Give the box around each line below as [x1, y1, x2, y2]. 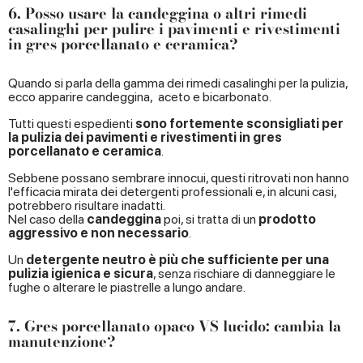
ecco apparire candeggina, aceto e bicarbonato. [8, 89, 271, 105]
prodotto [258, 211, 316, 228]
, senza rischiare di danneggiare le [153, 266, 335, 282]
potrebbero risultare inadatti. [8, 198, 165, 214]
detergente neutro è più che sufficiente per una [26, 252, 329, 268]
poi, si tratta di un [161, 211, 258, 228]
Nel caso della [8, 211, 87, 228]
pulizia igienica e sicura [8, 266, 153, 282]
